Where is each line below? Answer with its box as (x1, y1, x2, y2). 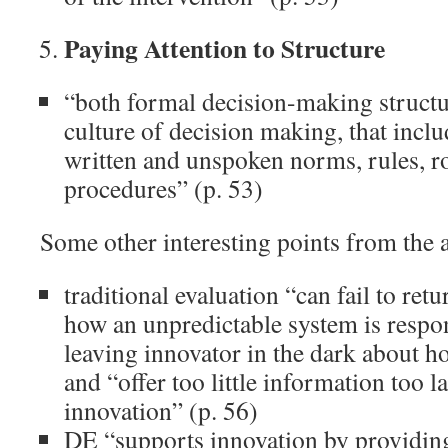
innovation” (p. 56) (64, 393, 258, 427)
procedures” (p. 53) (64, 171, 263, 205)
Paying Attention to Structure (64, 29, 385, 67)
